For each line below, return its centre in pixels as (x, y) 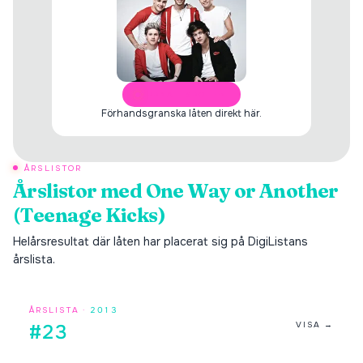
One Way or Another (242, 191)
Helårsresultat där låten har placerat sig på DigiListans (160, 241)
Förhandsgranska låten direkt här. (181, 113)
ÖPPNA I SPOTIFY (184, 94)
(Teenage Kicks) (89, 215)
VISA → (315, 325)
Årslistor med (79, 191)
